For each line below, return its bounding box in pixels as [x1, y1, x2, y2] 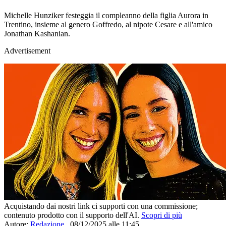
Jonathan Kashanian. [4, 29, 70, 38]
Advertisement [4, 46, 50, 55]
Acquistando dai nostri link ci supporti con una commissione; [4, 201, 198, 210]
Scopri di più [141, 210, 182, 219]
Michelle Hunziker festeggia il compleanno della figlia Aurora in [4, 11, 208, 20]
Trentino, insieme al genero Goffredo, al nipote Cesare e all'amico [4, 20, 212, 29]
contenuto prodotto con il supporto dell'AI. [4, 210, 141, 219]
